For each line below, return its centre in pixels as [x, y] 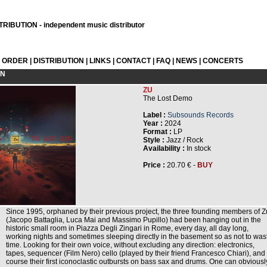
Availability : [164, 148]
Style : [154, 140]
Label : [154, 115]
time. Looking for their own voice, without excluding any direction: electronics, [130, 245]
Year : [154, 123]
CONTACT [133, 61]
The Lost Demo [168, 98]
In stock [198, 148]
